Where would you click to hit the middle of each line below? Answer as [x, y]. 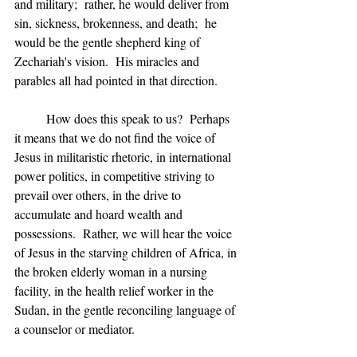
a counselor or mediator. [75, 329]
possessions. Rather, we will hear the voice [125, 233]
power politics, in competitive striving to [116, 176]
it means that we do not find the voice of [116, 137]
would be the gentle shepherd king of [109, 42]
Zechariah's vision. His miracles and [108, 61]
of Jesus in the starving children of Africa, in [127, 252]
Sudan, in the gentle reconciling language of [126, 310]
